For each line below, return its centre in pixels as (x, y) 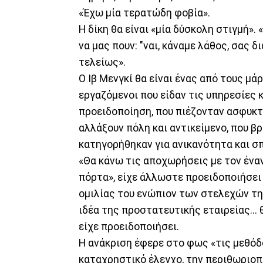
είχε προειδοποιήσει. (129, 226)
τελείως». (102, 62)
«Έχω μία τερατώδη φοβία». (144, 13)
